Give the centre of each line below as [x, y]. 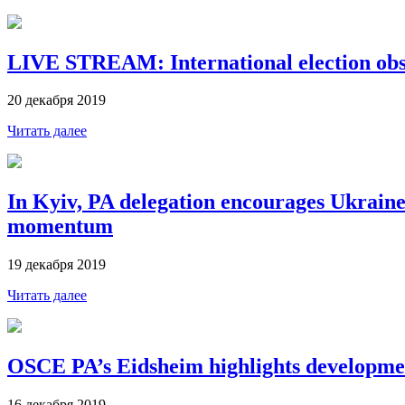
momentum [60, 226]
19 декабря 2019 [57, 265]
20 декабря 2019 [57, 100]
